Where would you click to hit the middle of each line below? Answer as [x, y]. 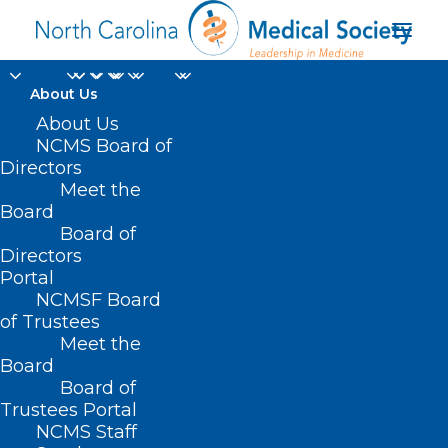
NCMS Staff [86, 432]
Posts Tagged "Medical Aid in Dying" [184, 421]
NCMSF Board [98, 300]
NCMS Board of [104, 146]
